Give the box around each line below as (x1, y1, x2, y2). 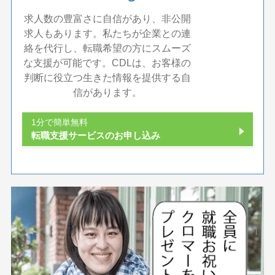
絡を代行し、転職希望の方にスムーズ (23, 43, 191, 54)
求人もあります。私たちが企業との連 (23, 28, 191, 39)
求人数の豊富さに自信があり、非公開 (23, 14, 191, 25)
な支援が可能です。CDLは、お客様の (23, 58, 192, 69)
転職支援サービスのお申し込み (31, 130, 160, 141)
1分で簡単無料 (31, 117, 88, 128)
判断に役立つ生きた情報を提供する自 (23, 72, 191, 83)
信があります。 (72, 87, 142, 98)
